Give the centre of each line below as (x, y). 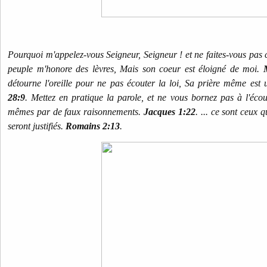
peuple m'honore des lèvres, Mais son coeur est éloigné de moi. (136, 69)
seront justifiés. (37, 126)
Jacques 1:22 (170, 112)
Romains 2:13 (93, 126)
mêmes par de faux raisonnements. (76, 112)
